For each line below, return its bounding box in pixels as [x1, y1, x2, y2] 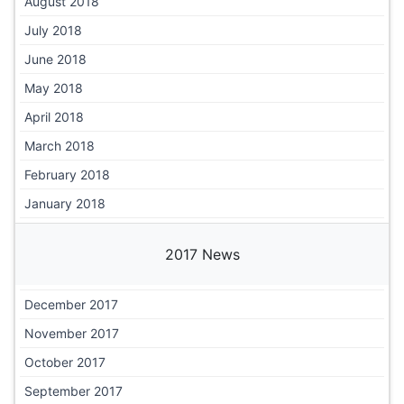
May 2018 [24, 79, 83, 96]
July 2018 [24, 22, 82, 38]
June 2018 [24, 50, 87, 67]
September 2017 [24, 382, 123, 399]
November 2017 [24, 325, 119, 341]
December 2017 [24, 296, 118, 312]
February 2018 [24, 166, 110, 182]
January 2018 [24, 195, 106, 211]
